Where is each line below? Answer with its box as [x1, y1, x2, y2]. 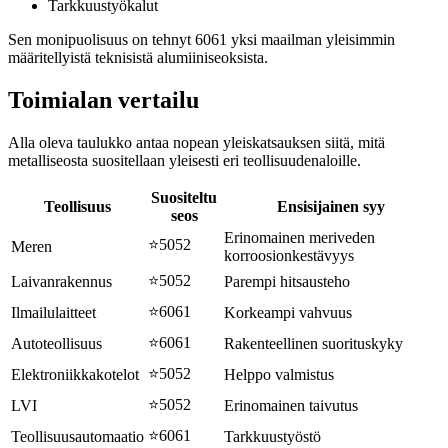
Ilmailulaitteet [11, 303, 96, 321]
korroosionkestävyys [224, 246, 354, 264]
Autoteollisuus [11, 334, 102, 352]
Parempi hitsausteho [224, 272, 350, 290]
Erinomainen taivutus [224, 396, 358, 414]
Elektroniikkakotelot [11, 365, 139, 383]
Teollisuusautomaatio [11, 427, 144, 445]
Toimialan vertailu [8, 86, 199, 113]
